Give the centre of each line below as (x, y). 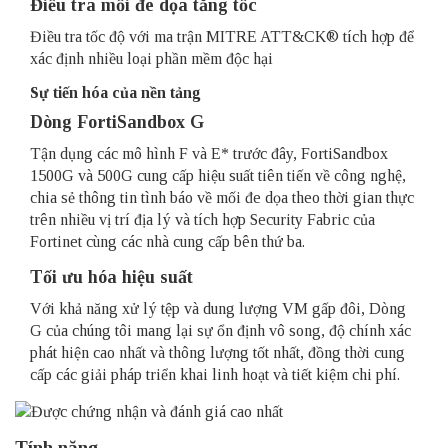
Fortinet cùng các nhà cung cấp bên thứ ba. (167, 242)
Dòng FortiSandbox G (117, 122)
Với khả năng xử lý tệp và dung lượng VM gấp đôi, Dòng (218, 309)
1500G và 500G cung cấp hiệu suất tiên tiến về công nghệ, (218, 176)
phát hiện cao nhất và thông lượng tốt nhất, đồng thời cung (217, 353)
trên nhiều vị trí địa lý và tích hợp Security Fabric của (202, 220)
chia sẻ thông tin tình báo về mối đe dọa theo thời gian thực (222, 198)
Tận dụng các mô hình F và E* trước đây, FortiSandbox (209, 154)
